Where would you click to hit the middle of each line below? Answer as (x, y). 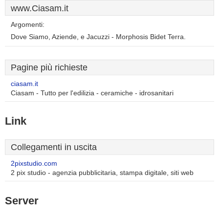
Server (22, 201)
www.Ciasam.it (40, 8)
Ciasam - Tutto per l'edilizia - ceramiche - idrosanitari (92, 93)
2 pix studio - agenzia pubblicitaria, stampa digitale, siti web (102, 173)
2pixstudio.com (34, 164)
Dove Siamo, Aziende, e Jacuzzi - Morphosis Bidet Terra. (98, 37)
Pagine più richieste (49, 67)
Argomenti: (28, 25)
